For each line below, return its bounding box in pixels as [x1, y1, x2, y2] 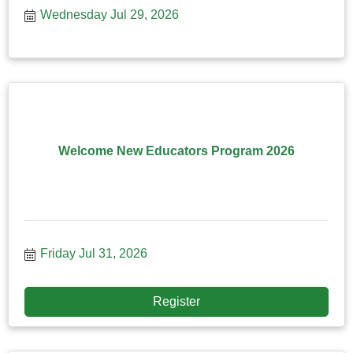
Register [153, 294, 200, 308]
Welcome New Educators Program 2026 [58, 144, 295, 158]
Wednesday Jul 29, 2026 [40, 7, 179, 21]
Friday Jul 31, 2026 [40, 246, 147, 260]
